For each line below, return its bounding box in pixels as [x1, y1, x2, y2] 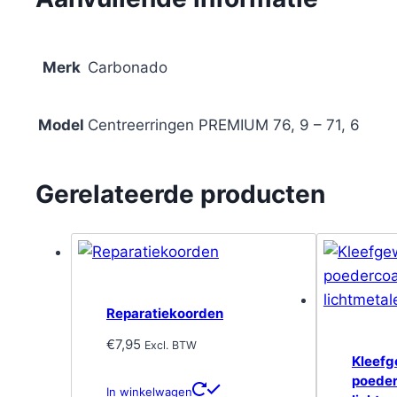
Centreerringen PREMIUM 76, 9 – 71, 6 [88, 115, 360, 134]
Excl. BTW [144, 339, 197, 353]
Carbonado [88, 58, 167, 76]
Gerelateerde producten [35, 178, 325, 209]
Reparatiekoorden [106, 304, 223, 322]
